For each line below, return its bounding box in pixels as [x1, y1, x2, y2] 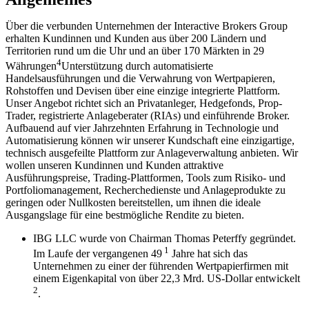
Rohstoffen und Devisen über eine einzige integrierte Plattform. [6, 85, 280, 97]
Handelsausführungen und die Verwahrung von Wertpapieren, [6, 72, 275, 85]
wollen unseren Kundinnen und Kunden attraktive [6, 159, 223, 172]
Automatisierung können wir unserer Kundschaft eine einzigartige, [6, 134, 295, 147]
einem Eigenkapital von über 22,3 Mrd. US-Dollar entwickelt [33, 272, 300, 285]
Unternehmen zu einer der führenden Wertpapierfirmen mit [33, 260, 288, 272]
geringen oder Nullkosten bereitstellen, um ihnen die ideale [6, 197, 261, 209]
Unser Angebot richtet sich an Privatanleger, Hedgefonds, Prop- [6, 97, 282, 110]
